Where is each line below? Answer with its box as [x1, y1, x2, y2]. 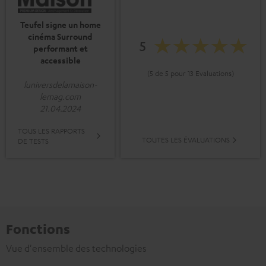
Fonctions [6, 220, 70, 237]
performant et [33, 43, 88, 55]
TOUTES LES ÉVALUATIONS [142, 135, 230, 145]
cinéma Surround [28, 31, 93, 43]
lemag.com [40, 91, 81, 102]
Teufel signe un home [20, 19, 101, 31]
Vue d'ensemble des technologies [6, 242, 147, 255]
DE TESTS [18, 136, 49, 146]
